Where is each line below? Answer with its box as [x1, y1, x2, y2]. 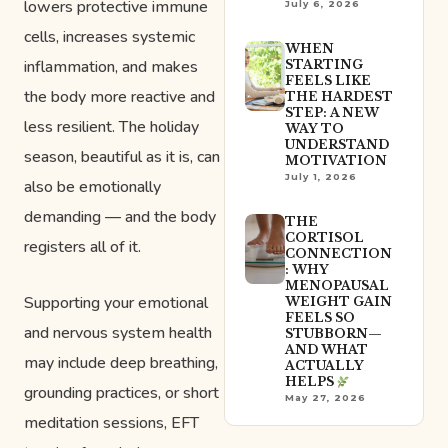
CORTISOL [284, 230, 364, 246]
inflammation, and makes [24, 55, 198, 78]
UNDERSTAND [284, 137, 389, 153]
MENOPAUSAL [284, 278, 389, 294]
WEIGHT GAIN [284, 294, 392, 310]
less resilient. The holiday [24, 115, 199, 138]
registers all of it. [24, 235, 141, 258]
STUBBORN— [284, 326, 382, 342]
